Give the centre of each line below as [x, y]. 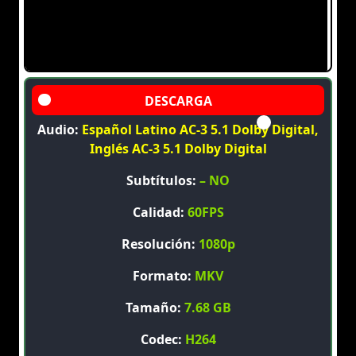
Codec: [163, 340]
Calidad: [160, 213]
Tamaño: [155, 308]
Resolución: [160, 244]
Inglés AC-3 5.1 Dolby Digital [178, 149]
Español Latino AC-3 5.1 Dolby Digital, [200, 130]
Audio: [60, 130]
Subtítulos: [163, 181]
